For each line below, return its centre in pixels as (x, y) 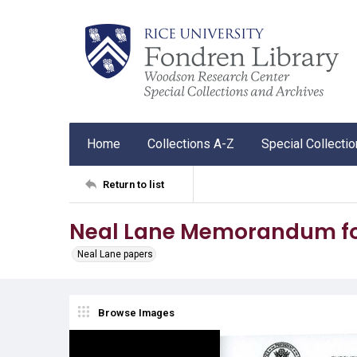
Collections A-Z (191, 144)
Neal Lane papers (115, 254)
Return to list (133, 184)
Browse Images (136, 312)
